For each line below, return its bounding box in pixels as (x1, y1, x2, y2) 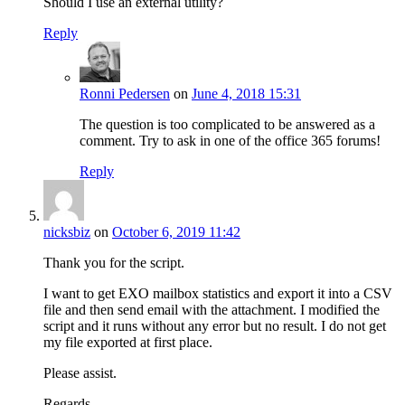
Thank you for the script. (43, 255, 184, 271)
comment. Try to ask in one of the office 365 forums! (80, 133, 381, 149)
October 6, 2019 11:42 (112, 224, 240, 240)
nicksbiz (43, 224, 90, 240)
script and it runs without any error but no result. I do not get (43, 318, 386, 334)
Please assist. (43, 365, 117, 381)
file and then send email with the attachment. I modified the (43, 302, 380, 318)
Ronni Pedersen (80, 86, 170, 102)
